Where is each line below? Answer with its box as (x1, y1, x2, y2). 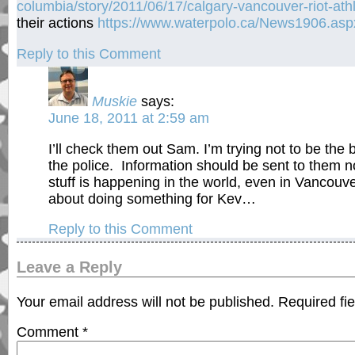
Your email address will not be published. (17, 293, 274, 310)
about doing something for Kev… (48, 190, 256, 207)
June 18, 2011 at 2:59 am (48, 110, 209, 127)
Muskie (92, 94, 137, 110)
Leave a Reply (17, 258, 122, 277)
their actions (17, 15, 97, 32)
